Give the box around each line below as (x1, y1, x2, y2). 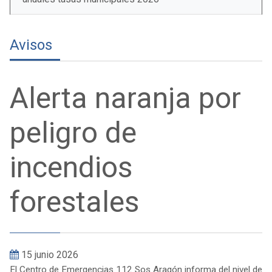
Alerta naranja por (10, 81, 241, 115)
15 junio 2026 (21, 249, 78, 260)
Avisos (10, 36, 52, 53)
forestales (10, 185, 139, 219)
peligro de (10, 115, 137, 150)
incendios (10, 150, 132, 185)
